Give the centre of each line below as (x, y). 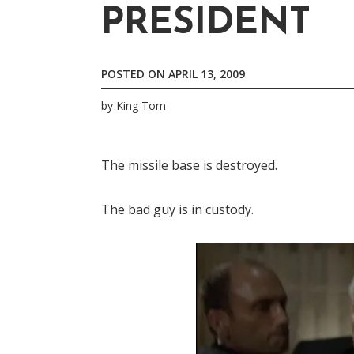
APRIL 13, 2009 (207, 73)
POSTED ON (135, 73)
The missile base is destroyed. (189, 166)
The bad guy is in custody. (177, 210)
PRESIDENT (206, 24)
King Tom (141, 106)
